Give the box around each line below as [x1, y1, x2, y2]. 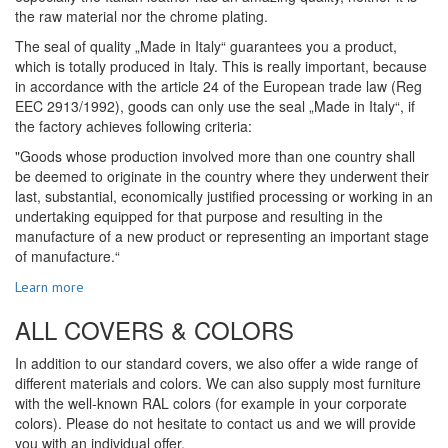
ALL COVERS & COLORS [15, 312, 294, 348]
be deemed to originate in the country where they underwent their [15, 166, 429, 187]
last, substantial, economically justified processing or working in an [15, 186, 433, 207]
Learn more [15, 278, 84, 297]
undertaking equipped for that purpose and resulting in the [15, 206, 383, 227]
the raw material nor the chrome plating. [15, 6, 268, 27]
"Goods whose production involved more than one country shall [15, 146, 415, 167]
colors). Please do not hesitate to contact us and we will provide [15, 413, 416, 434]
